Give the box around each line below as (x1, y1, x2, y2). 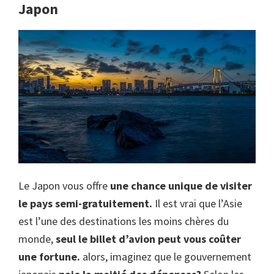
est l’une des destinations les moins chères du (18, 213, 229, 228)
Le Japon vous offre (18, 178, 110, 193)
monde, (18, 231, 56, 246)
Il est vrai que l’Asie (152, 196, 242, 210)
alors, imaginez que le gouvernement (80, 249, 251, 264)
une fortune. (18, 249, 80, 264)
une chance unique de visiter (110, 178, 252, 193)
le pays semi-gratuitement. (18, 196, 152, 210)
